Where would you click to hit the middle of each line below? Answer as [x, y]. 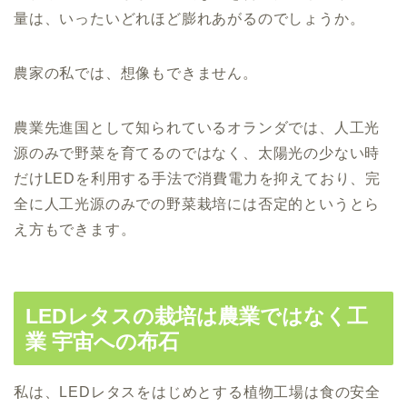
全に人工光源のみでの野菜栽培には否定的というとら [197, 203]
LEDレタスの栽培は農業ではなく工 [197, 317]
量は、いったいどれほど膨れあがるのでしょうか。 [189, 18]
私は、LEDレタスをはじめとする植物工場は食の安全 [197, 392]
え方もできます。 [75, 229]
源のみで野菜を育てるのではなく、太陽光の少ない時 [197, 153]
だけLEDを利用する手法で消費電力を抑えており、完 [197, 178]
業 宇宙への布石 [102, 342]
